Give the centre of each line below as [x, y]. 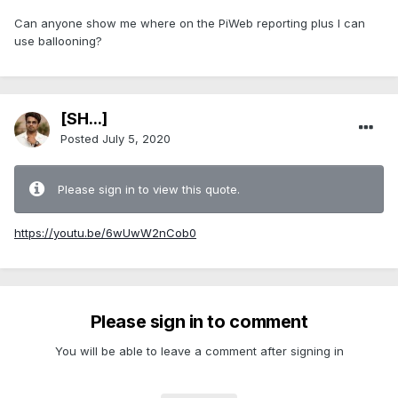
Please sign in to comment [199, 322]
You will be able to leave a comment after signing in [199, 351]
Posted [81, 139]
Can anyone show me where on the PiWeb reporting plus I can [190, 24]
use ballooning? [58, 41]
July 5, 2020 [136, 139]
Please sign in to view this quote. [149, 190]
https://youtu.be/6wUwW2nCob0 [105, 233]
